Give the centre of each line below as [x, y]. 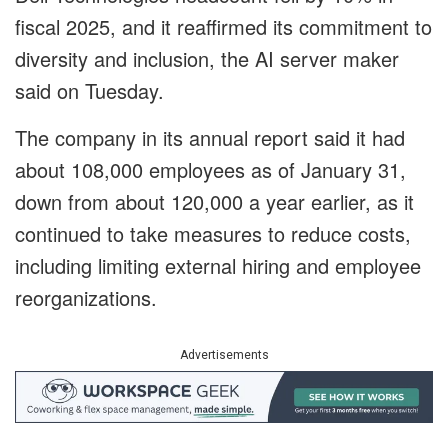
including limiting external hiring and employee [218, 266]
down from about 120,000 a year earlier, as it [214, 202]
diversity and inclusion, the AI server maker [207, 59]
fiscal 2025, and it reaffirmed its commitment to [223, 27]
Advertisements [224, 355]
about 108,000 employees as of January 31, [210, 170]
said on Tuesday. [89, 91]
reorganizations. [86, 298]
